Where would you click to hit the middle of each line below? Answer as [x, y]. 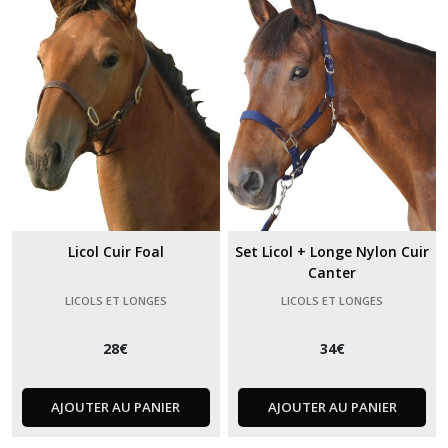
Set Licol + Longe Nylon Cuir [332, 252]
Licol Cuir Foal [115, 252]
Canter [332, 273]
